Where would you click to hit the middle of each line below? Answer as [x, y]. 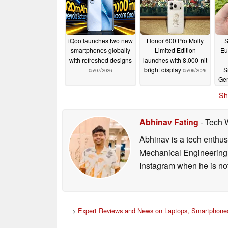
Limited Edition [175, 50]
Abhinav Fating [169, 122]
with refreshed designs [100, 60]
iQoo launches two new [100, 41]
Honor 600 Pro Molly [175, 41]
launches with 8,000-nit [175, 60]
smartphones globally [100, 50]
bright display [163, 70]
